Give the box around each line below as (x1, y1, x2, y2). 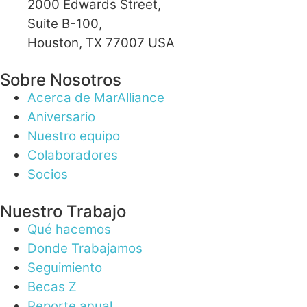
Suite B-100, (27, 16, 102, 32)
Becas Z (27, 279, 77, 295)
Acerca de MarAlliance (27, 90, 164, 106)
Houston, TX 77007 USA (27, 35, 175, 51)
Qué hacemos (27, 221, 111, 238)
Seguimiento (27, 260, 102, 276)
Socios (27, 167, 68, 183)
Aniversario (27, 109, 95, 125)
